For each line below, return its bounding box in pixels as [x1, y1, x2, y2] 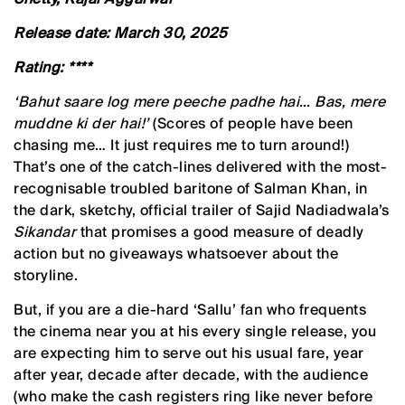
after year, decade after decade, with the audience [14, 364, 368, 384]
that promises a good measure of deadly [76, 221, 364, 241]
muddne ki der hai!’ [14, 113, 149, 133]
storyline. [14, 265, 78, 285]
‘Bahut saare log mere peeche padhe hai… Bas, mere [14, 91, 386, 111]
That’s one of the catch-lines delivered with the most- [14, 156, 387, 176]
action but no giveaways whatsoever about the [14, 243, 338, 263]
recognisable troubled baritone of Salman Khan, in [14, 178, 368, 198]
